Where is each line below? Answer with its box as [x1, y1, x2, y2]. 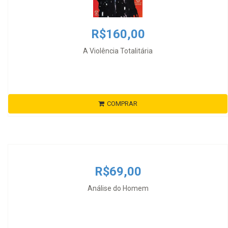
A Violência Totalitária [83, 47, 153, 55]
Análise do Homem [87, 184, 149, 193]
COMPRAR [107, 100, 137, 108]
